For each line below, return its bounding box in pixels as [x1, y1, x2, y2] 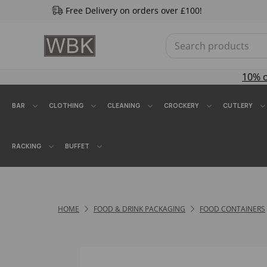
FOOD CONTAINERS [200, 204, 265, 214]
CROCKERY [164, 101, 199, 110]
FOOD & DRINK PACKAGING [94, 204, 185, 214]
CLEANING [107, 101, 140, 110]
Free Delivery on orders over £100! [65, 5, 202, 16]
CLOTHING [49, 101, 83, 110]
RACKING [12, 142, 41, 150]
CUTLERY [223, 101, 253, 110]
